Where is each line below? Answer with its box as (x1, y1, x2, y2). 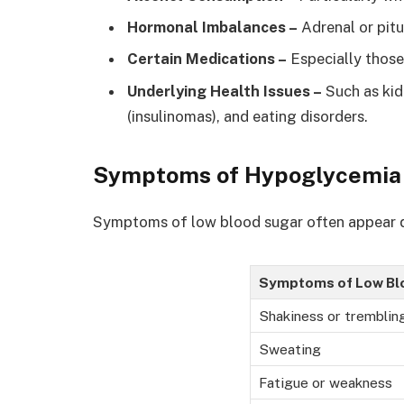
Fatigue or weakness (258, 374, 392, 391)
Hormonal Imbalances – (127, 18, 298, 37)
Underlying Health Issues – (127, 81, 322, 100)
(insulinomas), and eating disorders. (127, 106, 368, 125)
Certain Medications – (127, 50, 287, 69)
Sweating (258, 341, 321, 358)
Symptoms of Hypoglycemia (93, 161, 401, 189)
